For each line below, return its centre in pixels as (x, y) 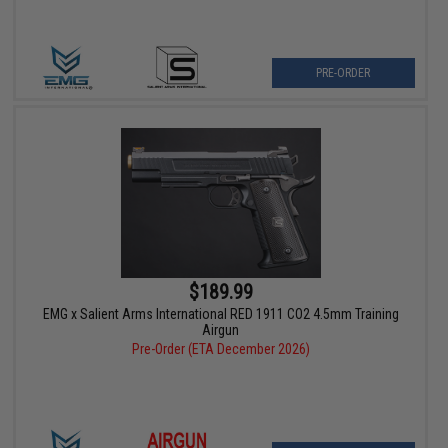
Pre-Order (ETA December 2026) (220, 349)
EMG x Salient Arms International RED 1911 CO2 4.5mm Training (220, 314)
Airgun (221, 330)
